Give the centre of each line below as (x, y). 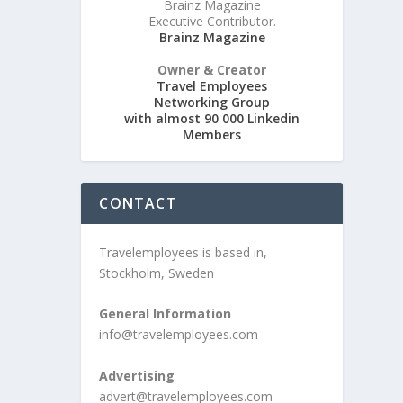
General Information (166, 314)
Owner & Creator (212, 70)
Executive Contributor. (212, 21)
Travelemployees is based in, (184, 252)
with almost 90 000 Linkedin (212, 118)
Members (212, 134)
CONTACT (138, 203)
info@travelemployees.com (179, 335)
